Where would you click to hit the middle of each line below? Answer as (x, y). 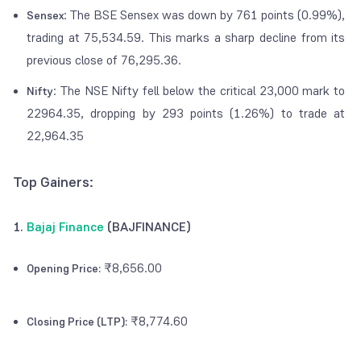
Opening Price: (64, 269)
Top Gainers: (53, 183)
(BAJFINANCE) (147, 227)
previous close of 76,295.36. (104, 60)
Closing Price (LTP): (77, 322)
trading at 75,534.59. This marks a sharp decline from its (186, 38)
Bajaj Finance (65, 227)
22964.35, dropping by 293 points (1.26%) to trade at (186, 114)
